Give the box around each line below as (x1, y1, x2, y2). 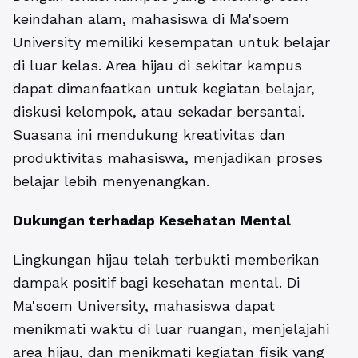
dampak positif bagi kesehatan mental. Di (13, 274, 300, 291)
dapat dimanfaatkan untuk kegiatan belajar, (13, 80, 315, 97)
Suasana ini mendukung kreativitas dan (13, 126, 285, 143)
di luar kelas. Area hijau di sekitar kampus (13, 57, 302, 74)
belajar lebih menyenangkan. (13, 173, 209, 189)
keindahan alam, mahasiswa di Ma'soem (13, 10, 289, 27)
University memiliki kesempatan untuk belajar (13, 34, 330, 50)
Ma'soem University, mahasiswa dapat (13, 297, 275, 314)
